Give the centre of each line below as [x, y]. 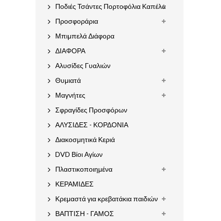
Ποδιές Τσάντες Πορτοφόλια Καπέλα [110, 6]
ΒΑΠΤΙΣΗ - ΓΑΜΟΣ [85, 213]
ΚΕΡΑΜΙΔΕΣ [74, 184]
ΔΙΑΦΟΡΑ [70, 51]
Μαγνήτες [70, 95]
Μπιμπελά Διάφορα [85, 36]
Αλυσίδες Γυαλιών [83, 65]
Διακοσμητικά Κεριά [85, 139]
